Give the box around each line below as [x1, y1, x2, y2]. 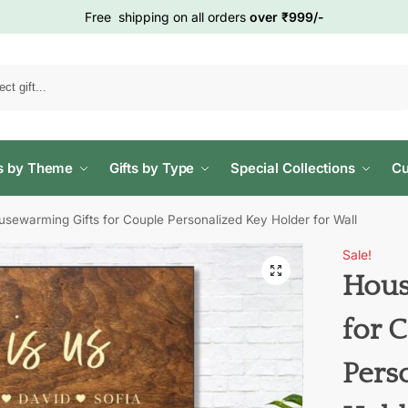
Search [366, 66, 404, 80]
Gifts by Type [108, 159, 195, 177]
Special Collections [229, 159, 355, 177]
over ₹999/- [249, 9, 324, 25]
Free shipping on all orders [84, 9, 250, 25]
